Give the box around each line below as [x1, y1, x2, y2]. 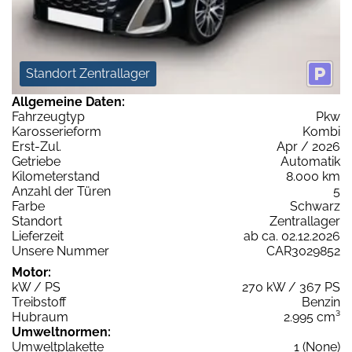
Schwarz [290, 198, 340, 214]
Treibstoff [12, 294, 66, 310]
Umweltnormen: [12, 324, 111, 339]
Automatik [280, 153, 340, 169]
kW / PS [12, 279, 60, 295]
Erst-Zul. [12, 138, 61, 154]
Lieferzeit [12, 228, 64, 244]
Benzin [302, 294, 340, 310]
